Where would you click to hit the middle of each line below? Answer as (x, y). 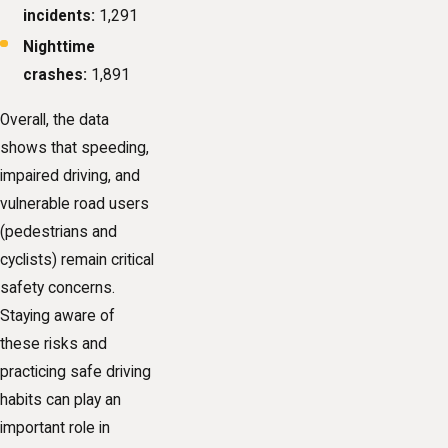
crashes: (55, 74)
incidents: (59, 15)
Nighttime (59, 46)
